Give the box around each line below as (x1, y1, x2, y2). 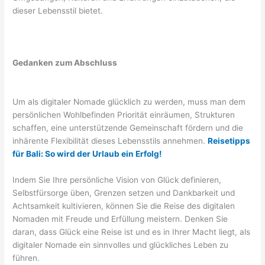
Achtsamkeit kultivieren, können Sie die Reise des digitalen (12, 201, 235, 211)
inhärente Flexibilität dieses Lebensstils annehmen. (12, 135, 208, 146)
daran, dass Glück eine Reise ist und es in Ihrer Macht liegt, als (12, 227, 251, 237)
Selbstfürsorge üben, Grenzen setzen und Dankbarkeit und (12, 188, 235, 198)
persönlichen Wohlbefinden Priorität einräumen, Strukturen (12, 109, 235, 119)
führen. (12, 253, 40, 263)
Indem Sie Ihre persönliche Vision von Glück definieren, (12, 174, 222, 185)
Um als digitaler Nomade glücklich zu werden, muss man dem (12, 96, 246, 106)
